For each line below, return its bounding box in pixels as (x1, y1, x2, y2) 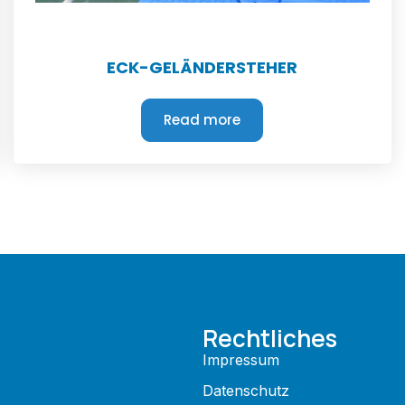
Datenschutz (202, 381, 289, 400)
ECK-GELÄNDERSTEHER (107, 56, 298, 79)
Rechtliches (202, 322, 337, 354)
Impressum (202, 351, 279, 369)
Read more (164, 110, 241, 129)
